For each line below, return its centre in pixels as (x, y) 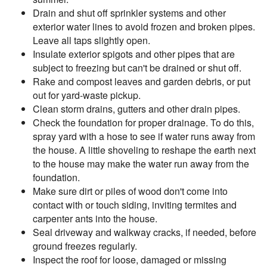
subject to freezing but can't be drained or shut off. (137, 68)
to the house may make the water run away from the (141, 164)
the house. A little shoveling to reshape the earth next (144, 150)
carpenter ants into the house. (95, 218)
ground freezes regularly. (85, 246)
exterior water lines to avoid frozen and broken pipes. (144, 27)
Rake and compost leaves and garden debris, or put (142, 81)
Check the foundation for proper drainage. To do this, (143, 122)
